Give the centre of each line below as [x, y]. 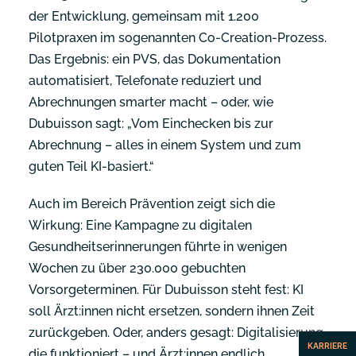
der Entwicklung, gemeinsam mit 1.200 [144, 16]
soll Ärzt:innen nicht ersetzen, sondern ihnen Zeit [172, 311]
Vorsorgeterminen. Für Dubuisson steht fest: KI [166, 290]
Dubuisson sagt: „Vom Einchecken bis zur [151, 124]
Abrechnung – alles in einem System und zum [165, 145]
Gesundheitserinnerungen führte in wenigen [158, 247]
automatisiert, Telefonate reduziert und [145, 81]
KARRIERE [327, 346]
